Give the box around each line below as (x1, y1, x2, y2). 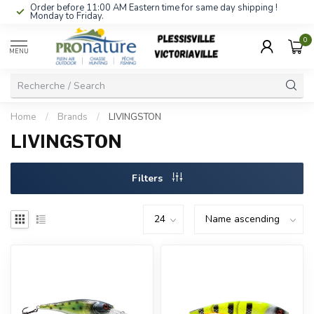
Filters (132, 172, 165, 185)
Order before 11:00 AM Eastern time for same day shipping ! (30, 1, 278, 14)
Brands (57, 111, 88, 123)
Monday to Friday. (30, 10, 104, 22)
